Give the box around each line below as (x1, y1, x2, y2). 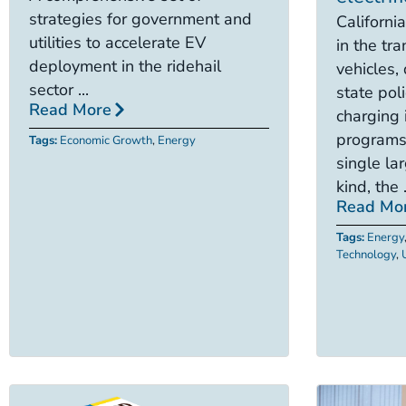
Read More (29, 98, 111, 121)
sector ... (29, 78, 89, 101)
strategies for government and (29, 7, 252, 30)
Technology (335, 246, 396, 263)
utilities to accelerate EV (29, 31, 206, 53)
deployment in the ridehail (29, 54, 221, 77)
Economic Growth (60, 131, 152, 149)
